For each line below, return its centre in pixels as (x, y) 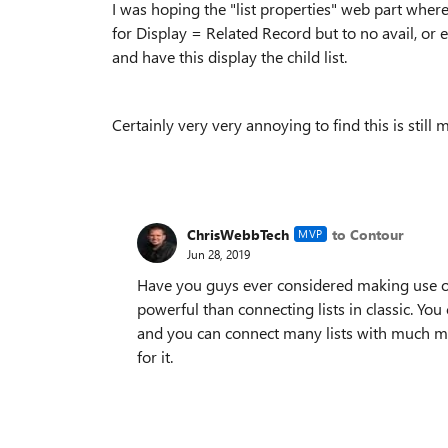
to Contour (367, 234)
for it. (155, 356)
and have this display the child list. (229, 56)
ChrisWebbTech (238, 234)
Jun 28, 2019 (218, 253)
